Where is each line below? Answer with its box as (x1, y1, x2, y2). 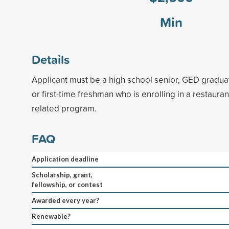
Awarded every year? (32, 196, 99, 204)
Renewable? (32, 212, 71, 220)
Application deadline (32, 154, 99, 163)
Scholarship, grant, (32, 170, 93, 179)
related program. (32, 102, 97, 114)
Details (32, 50, 70, 68)
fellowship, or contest (32, 180, 103, 189)
